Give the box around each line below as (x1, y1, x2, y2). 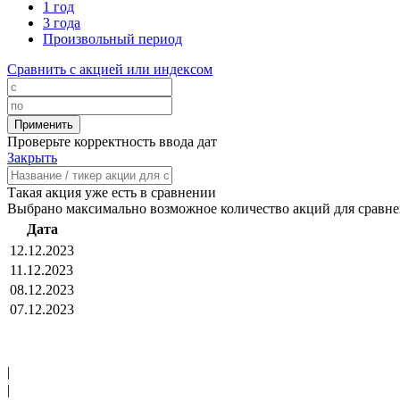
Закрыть (7, 150, 57, 166)
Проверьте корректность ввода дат (7, 134, 217, 150)
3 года (43, 15, 80, 31)
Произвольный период (43, 31, 182, 47)
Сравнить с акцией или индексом (7, 62, 212, 78)
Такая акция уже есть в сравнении (7, 185, 216, 201)
